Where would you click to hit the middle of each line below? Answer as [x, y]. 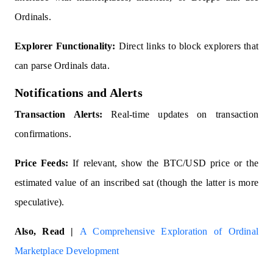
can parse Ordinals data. [62, 66]
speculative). [40, 202]
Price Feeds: [42, 163]
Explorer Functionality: [65, 46]
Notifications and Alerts [79, 93]
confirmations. [43, 134]
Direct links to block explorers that [187, 46]
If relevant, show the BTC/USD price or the [163, 163]
